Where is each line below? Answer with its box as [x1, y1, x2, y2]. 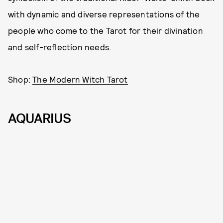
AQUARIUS [8, 109, 71, 127]
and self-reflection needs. [8, 41, 111, 52]
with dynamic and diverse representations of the [8, 8, 200, 19]
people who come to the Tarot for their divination [8, 25, 203, 35]
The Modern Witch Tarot [32, 74, 128, 84]
